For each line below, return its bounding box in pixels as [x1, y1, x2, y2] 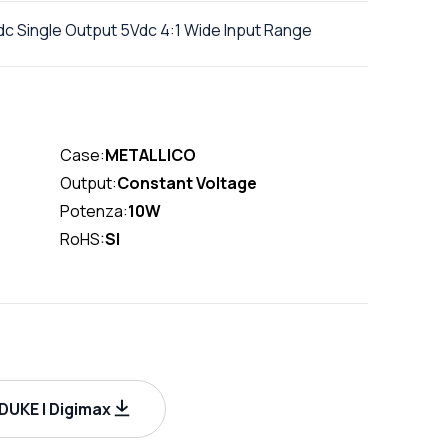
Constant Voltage [116, 171, 257, 194]
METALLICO [104, 143, 196, 166]
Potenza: [59, 199, 128, 222]
